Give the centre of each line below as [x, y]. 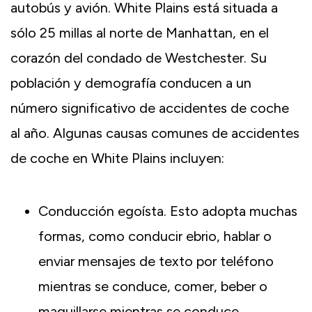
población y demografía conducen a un [131, 83]
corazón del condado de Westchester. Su [139, 58]
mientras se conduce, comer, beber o [153, 287]
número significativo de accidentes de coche [150, 108]
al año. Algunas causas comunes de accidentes [155, 133]
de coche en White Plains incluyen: [117, 158]
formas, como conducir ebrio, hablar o [155, 236]
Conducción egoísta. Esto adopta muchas [168, 211]
